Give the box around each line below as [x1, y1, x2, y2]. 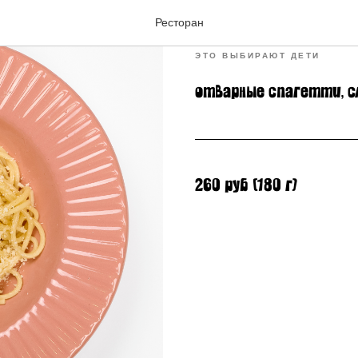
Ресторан [154, 16, 204, 29]
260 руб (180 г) [195, 177, 297, 194]
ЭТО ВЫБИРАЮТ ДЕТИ [195, 51, 320, 60]
